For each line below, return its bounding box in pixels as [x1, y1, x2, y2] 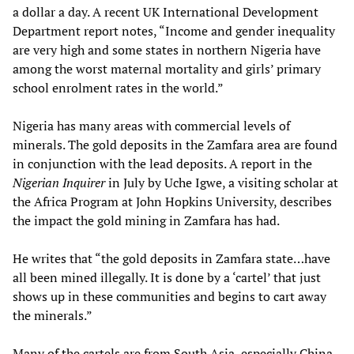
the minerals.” [13, 306, 92, 324]
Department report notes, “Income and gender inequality [13, 21, 335, 40]
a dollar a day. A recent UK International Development [13, 2, 318, 21]
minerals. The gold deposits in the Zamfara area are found [13, 135, 337, 153]
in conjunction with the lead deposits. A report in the [13, 154, 312, 172]
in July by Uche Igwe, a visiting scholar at [105, 173, 338, 191]
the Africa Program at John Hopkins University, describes [13, 192, 332, 210]
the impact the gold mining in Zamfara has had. [13, 211, 280, 229]
